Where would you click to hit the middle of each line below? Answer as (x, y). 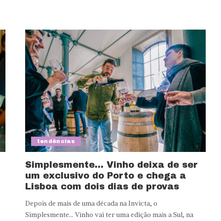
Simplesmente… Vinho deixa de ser (111, 165)
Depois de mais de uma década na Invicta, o (91, 204)
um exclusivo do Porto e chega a (105, 176)
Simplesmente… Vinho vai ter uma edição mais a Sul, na (109, 215)
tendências (56, 141)
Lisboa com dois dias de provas (102, 187)
